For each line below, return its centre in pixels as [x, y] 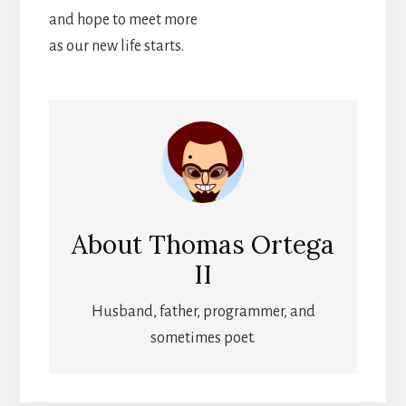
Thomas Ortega [242, 245]
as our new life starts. [116, 46]
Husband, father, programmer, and [203, 312]
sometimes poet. [203, 338]
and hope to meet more [123, 19]
